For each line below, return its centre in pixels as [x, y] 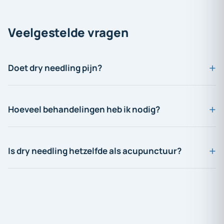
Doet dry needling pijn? [55, 67]
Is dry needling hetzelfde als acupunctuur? [95, 150]
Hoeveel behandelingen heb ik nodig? [84, 109]
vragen [108, 32]
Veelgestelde [47, 32]
